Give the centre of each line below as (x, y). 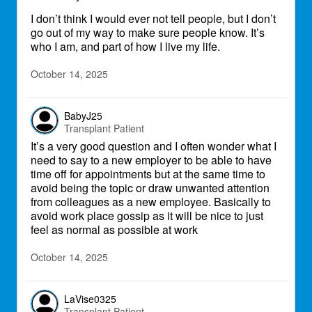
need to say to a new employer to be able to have (151, 160)
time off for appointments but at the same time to (148, 174)
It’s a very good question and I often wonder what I (154, 146)
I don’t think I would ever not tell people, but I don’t (153, 18)
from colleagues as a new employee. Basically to (151, 202)
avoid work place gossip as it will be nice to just (147, 216)
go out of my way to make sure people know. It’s (148, 32)
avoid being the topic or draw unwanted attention (150, 188)
